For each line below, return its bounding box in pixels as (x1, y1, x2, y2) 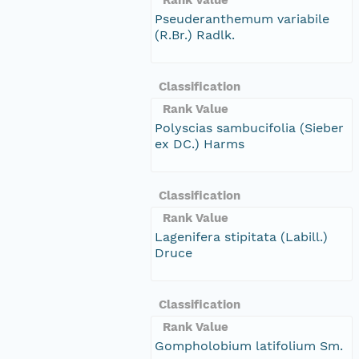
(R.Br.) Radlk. (155, 26, 235, 42)
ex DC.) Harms (155, 135, 244, 151)
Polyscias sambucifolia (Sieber (155, 119, 344, 135)
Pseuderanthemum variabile (155, 10, 329, 26)
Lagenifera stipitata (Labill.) (155, 228, 328, 244)
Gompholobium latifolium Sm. (155, 337, 343, 353)
